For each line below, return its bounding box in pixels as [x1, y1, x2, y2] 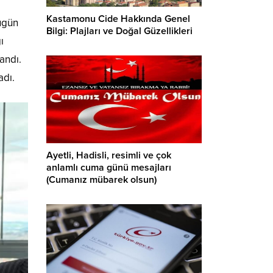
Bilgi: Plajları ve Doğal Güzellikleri [46, 25, 193, 38]
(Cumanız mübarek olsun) [46, 173, 157, 186]
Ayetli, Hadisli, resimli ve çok [46, 149, 171, 161]
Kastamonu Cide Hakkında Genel [46, 13, 190, 26]
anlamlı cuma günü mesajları [46, 161, 171, 174]
